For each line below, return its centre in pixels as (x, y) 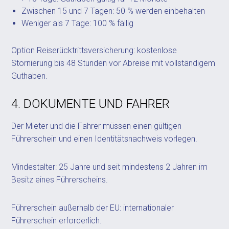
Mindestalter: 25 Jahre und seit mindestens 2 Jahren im (110, 167)
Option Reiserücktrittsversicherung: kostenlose (94, 50)
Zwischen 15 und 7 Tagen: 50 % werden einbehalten (113, 11)
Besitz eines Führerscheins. (60, 180)
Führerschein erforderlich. (57, 221)
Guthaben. (30, 76)
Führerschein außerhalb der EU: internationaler (93, 208)
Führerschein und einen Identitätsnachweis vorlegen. (105, 139)
